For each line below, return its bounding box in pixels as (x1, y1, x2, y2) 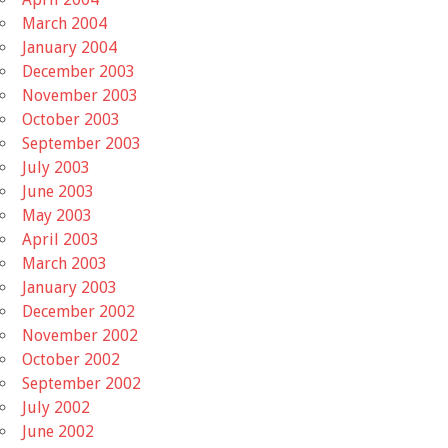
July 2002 (22, 397, 90, 417)
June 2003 (22, 181, 94, 201)
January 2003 (22, 277, 117, 297)
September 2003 (22, 133, 141, 153)
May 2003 (22, 205, 92, 225)
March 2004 (22, 13, 107, 33)
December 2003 (22, 61, 135, 81)
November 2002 (22, 325, 138, 345)
